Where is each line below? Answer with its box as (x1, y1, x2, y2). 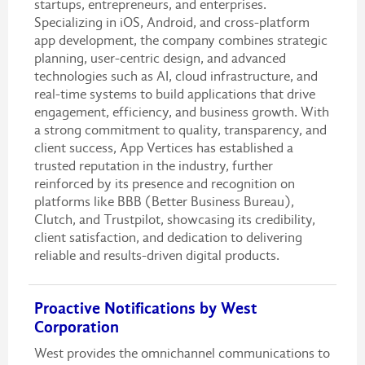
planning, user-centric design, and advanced (33, 51, 286, 67)
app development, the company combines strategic (33, 33, 328, 49)
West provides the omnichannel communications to (33, 345, 330, 361)
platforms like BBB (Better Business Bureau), (33, 194, 294, 210)
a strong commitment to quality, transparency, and (33, 122, 327, 139)
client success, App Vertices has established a (33, 140, 293, 156)
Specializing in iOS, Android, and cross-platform (33, 15, 310, 31)
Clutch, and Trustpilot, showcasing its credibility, (33, 212, 315, 228)
